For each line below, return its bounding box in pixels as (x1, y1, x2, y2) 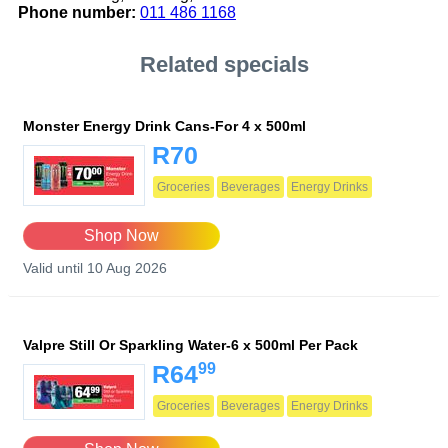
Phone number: (18, 4, 136, 22)
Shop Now (83, 227, 159, 245)
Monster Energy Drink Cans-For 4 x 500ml (23, 118, 306, 135)
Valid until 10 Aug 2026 (23, 260, 167, 277)
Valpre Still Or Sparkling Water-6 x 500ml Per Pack (23, 337, 358, 354)
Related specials (139, 52, 309, 78)
